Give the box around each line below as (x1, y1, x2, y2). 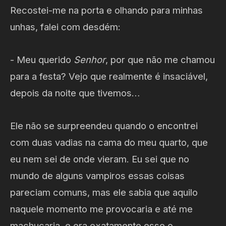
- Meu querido (10, 54, 74, 65)
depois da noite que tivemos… (10, 87, 140, 98)
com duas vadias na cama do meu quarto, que (10, 137, 208, 148)
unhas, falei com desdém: (10, 21, 121, 32)
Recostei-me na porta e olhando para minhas (10, 5, 203, 16)
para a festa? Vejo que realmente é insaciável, (10, 71, 208, 82)
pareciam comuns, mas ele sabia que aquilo (10, 187, 198, 198)
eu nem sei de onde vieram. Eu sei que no (10, 153, 189, 164)
